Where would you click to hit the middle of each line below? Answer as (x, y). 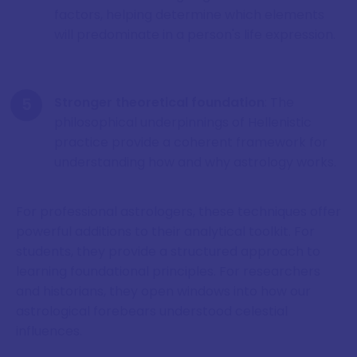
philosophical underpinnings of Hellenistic (183, 122)
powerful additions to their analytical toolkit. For (165, 231)
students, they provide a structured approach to (168, 251)
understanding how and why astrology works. (195, 162)
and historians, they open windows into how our (163, 291)
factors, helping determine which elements (189, 14)
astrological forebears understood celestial (152, 311)
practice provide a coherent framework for (191, 142)
